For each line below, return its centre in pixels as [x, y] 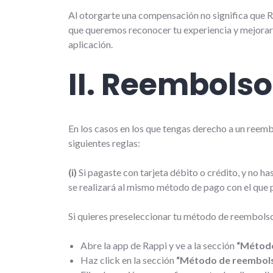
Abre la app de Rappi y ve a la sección [158, 245]
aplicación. [90, 44]
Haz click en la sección [128, 260]
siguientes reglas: [104, 143]
